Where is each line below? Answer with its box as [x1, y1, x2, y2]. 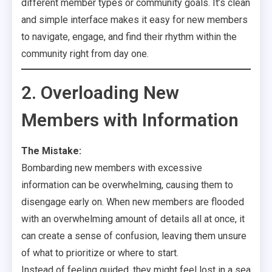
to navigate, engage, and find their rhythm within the [21, 31, 237, 42]
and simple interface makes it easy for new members [21, 14, 248, 25]
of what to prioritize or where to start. [21, 247, 178, 259]
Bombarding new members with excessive [21, 162, 202, 174]
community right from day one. [21, 48, 149, 59]
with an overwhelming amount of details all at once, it [21, 213, 245, 225]
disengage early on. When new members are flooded [21, 196, 244, 208]
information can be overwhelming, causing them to [21, 179, 233, 191]
